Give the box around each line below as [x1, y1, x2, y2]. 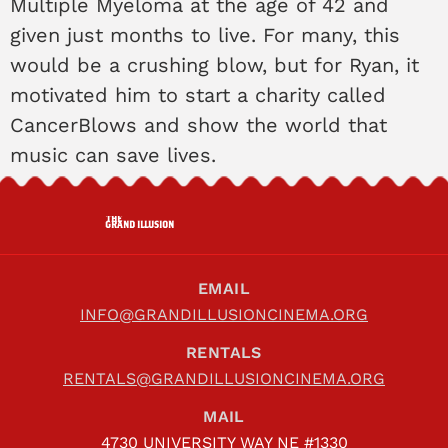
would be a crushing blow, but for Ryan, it [10, 53, 419, 78]
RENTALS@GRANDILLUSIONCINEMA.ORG [63, 369, 385, 389]
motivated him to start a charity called [10, 83, 386, 108]
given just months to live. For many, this [10, 23, 400, 48]
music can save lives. [10, 143, 216, 168]
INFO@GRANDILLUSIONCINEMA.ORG [80, 305, 368, 325]
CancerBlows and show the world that [10, 113, 387, 138]
